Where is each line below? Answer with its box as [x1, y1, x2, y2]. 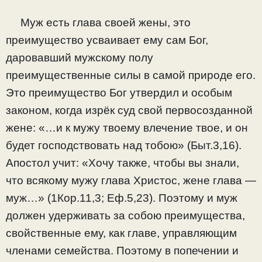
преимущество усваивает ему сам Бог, [6, 34, 208, 47]
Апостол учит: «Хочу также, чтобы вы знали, [6, 157, 239, 170]
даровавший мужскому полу [6, 51, 153, 64]
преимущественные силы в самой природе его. [6, 69, 256, 82]
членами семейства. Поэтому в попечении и [6, 244, 239, 257]
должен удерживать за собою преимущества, [6, 209, 245, 222]
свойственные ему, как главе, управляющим [6, 227, 237, 240]
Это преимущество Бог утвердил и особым [6, 87, 232, 99]
